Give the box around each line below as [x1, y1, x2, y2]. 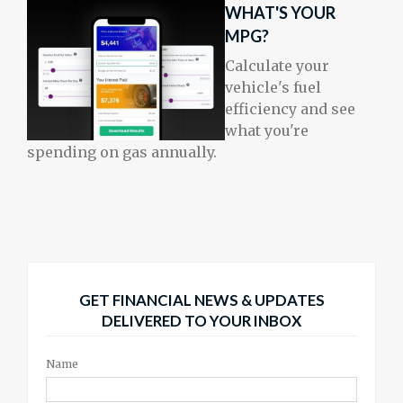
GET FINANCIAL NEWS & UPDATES [78, 291, 325, 310]
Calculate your [225, 57, 329, 76]
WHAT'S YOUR [225, 3, 336, 23]
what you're [225, 121, 309, 140]
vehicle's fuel [225, 78, 321, 97]
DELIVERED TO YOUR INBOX [102, 311, 301, 331]
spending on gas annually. [27, 143, 217, 162]
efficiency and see [225, 100, 355, 119]
